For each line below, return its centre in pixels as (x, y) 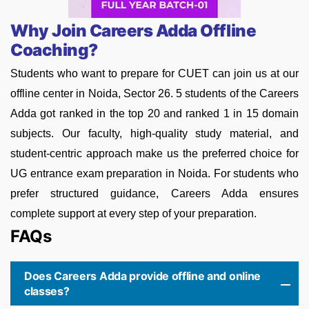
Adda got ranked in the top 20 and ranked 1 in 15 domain (154, 114)
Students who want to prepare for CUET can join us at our (154, 74)
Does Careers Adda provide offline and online (142, 276)
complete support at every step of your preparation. (133, 214)
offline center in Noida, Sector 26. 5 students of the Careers (154, 94)
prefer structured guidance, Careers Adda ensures (154, 194)
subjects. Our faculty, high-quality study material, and (154, 134)
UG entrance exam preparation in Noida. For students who (154, 174)
